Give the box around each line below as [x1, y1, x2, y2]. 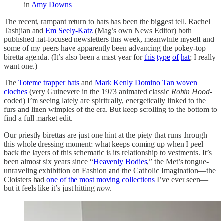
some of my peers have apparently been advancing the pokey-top [4, 43, 206, 52]
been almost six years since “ [4, 157, 93, 166]
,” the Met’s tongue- [147, 157, 209, 166]
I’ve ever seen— [155, 175, 208, 184]
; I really [190, 52, 216, 61]
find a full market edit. [4, 113, 73, 122]
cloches [4, 87, 27, 96]
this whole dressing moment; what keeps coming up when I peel [4, 139, 203, 148]
